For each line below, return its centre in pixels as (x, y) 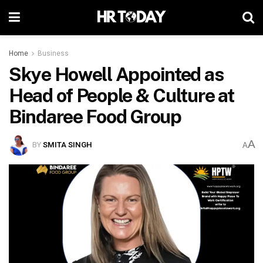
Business (53, 53)
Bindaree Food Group (95, 117)
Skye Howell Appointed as (116, 74)
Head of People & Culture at (122, 95)
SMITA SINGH (68, 144)
